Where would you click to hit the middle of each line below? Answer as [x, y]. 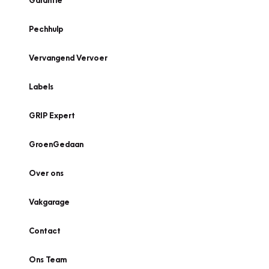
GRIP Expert [52, 115]
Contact [45, 231]
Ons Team [48, 259]
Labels [41, 86]
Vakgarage [49, 202]
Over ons [46, 173]
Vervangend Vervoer [68, 58]
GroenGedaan [56, 144]
